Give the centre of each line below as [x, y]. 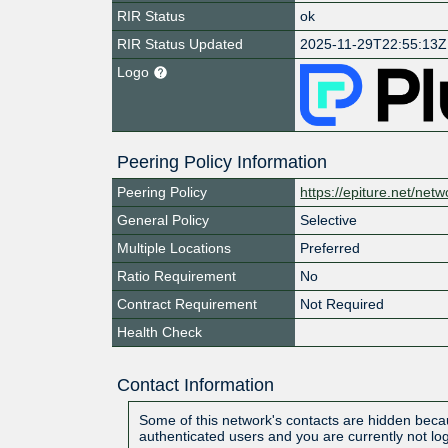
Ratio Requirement [176, 275]
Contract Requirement [187, 303]
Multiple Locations [174, 247]
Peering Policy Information [222, 161]
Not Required [342, 303]
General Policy [163, 219]
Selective [329, 219]
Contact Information [195, 384]
